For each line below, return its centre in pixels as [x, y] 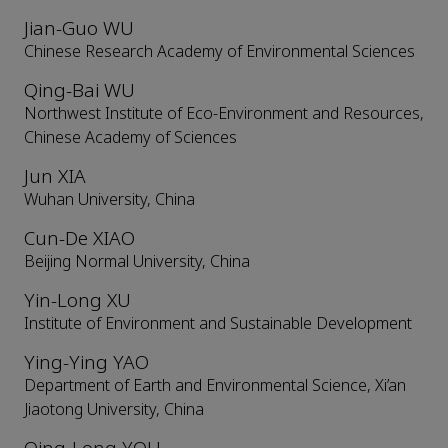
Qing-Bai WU [79, 91]
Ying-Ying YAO [86, 363]
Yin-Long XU [77, 301]
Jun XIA [55, 177]
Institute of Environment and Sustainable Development [218, 324]
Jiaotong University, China [114, 410]
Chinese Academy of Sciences [130, 138]
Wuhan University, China [109, 200]
